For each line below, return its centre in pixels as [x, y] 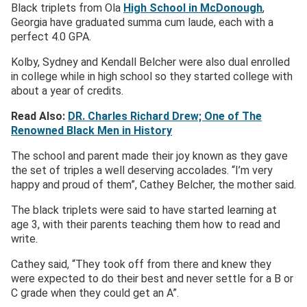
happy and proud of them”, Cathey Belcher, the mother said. [153, 185]
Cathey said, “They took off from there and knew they [141, 265]
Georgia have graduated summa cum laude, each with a [142, 23]
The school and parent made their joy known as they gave [149, 156]
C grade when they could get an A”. [95, 293]
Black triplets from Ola [67, 8]
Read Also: [38, 116]
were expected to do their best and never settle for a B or [152, 279]
